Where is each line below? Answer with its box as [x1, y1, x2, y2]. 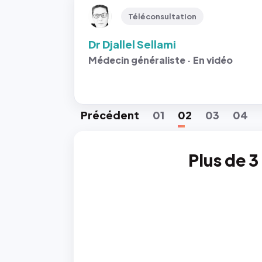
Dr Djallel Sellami [88, 37, 176, 51]
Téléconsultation [128, 12, 196, 21]
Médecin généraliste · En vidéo [88, 54, 233, 66]
